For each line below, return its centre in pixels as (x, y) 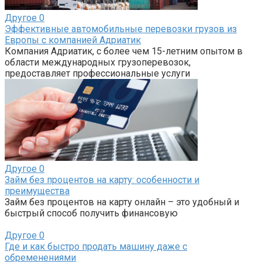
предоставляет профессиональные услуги (97, 73)
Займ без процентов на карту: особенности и (102, 180)
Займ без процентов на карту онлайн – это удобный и (122, 202)
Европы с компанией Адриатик (73, 40)
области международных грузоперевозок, (98, 62)
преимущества (37, 191)
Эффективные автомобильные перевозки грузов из (121, 29)
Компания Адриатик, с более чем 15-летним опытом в (124, 51)
